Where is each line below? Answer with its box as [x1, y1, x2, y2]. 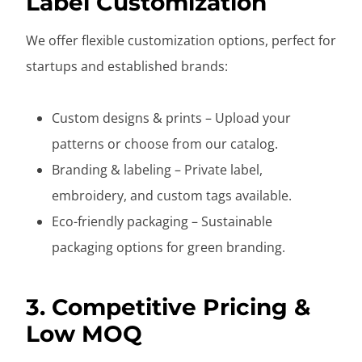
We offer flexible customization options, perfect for [26, 31, 336, 49]
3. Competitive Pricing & [26, 293, 310, 321]
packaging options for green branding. [52, 238, 285, 256]
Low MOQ [26, 319, 142, 347]
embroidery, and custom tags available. [52, 186, 292, 204]
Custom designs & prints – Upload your [52, 108, 291, 127]
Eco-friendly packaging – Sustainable [52, 212, 272, 230]
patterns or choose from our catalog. [52, 134, 278, 153]
